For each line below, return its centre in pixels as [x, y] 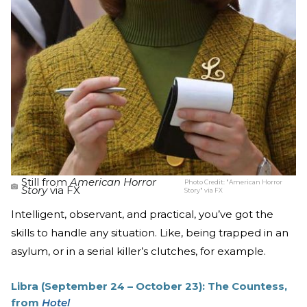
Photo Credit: [206, 182]
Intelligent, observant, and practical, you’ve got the [142, 214]
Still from [46, 182]
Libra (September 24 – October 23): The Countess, [149, 286]
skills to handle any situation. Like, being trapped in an [150, 233]
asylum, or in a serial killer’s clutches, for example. [138, 251]
